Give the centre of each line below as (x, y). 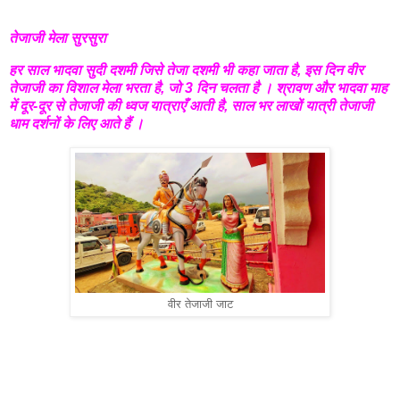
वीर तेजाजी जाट (200, 304)
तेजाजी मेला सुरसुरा (58, 37)
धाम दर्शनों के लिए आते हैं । (76, 123)
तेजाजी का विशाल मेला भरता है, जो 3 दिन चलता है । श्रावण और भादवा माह (198, 87)
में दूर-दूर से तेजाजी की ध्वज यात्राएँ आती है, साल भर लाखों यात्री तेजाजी (191, 105)
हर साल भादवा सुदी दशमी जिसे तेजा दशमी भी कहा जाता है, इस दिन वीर (186, 70)
